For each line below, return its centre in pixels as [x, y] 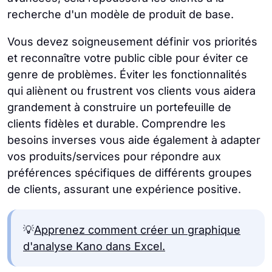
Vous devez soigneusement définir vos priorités [132, 42]
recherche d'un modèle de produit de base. [121, 14]
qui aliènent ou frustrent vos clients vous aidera [131, 91]
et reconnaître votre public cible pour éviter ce [128, 58]
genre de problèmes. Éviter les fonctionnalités [127, 74]
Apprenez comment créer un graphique [137, 230]
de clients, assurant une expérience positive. [124, 189]
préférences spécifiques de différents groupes [130, 173]
